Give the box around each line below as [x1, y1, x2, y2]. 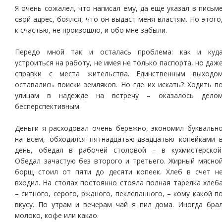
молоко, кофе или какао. [15, 211, 99, 220]
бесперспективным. [15, 102, 81, 111]
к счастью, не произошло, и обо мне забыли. [15, 25, 167, 35]
